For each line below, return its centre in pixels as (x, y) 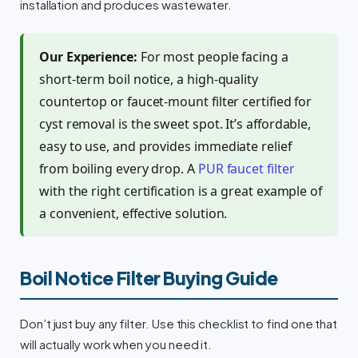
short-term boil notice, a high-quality (149, 79)
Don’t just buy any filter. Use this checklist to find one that (179, 323)
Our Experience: (88, 56)
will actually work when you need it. (116, 344)
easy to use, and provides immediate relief (165, 146)
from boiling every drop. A (119, 168)
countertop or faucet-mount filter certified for (176, 101)
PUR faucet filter (246, 168)
